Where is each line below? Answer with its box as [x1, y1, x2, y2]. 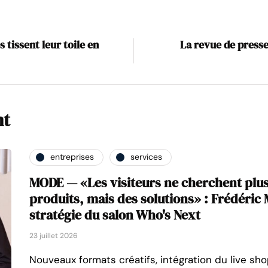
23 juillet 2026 [29, 230, 78, 240]
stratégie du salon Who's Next [29, 205, 200, 224]
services [130, 151, 162, 163]
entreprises [50, 151, 94, 163]
